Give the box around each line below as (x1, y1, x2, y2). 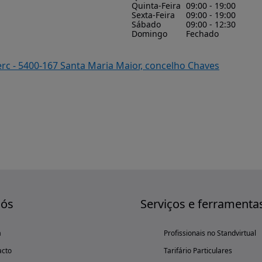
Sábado (132, 19, 161, 30)
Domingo (132, 28, 167, 39)
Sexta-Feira (132, 9, 175, 20)
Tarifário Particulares (164, 246, 232, 256)
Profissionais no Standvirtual (164, 228, 256, 238)
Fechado (185, 28, 219, 39)
